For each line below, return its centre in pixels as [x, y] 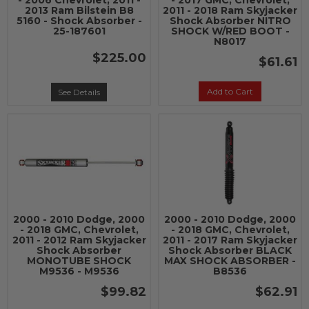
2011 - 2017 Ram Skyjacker [230, 240]
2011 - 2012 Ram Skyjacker [79, 240]
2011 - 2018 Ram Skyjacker [230, 10]
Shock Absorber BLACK [230, 250]
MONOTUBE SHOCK [79, 261]
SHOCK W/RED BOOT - [230, 31]
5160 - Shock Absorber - [79, 21]
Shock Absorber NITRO [230, 21]
